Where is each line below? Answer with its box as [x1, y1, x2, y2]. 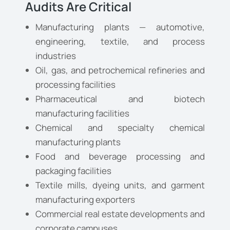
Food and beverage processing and [35, 150, 205, 163]
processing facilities [35, 79, 116, 91]
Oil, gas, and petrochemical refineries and [35, 64, 205, 76]
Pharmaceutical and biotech [35, 93, 205, 105]
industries [35, 50, 76, 62]
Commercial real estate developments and [35, 208, 205, 220]
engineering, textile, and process [35, 35, 205, 48]
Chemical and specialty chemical [35, 122, 205, 134]
